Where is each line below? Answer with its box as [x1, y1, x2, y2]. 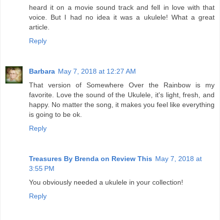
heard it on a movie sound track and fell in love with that [29, 3, 215, 12]
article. [29, 23, 50, 31]
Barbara [29, 67, 55, 76]
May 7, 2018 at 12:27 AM [58, 67, 136, 76]
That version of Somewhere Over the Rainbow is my [29, 81, 215, 89]
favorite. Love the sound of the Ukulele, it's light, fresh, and [29, 91, 215, 99]
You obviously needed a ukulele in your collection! [29, 178, 183, 187]
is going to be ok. [29, 110, 82, 119]
